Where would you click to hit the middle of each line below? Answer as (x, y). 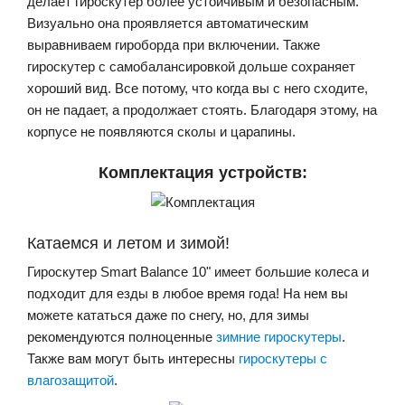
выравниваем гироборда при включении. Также (174, 44)
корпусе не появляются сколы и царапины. (161, 131)
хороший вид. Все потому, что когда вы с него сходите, (198, 88)
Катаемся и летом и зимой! (128, 243)
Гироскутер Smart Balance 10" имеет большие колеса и (198, 271)
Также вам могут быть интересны (133, 358)
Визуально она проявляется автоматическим (168, 23)
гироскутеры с (283, 358)
